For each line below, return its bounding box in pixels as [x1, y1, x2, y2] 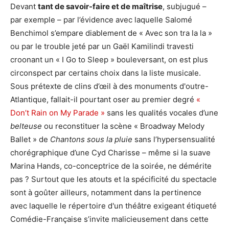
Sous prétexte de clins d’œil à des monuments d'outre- [10, 81, 209, 91]
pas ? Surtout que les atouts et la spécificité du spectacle [10, 174, 217, 185]
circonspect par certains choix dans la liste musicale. [10, 68, 201, 78]
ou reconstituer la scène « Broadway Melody [42, 121, 204, 131]
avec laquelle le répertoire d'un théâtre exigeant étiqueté [10, 201, 217, 211]
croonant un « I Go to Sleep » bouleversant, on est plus [10, 55, 208, 65]
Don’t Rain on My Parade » [10, 108, 105, 118]
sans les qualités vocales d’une [105, 108, 218, 118]
